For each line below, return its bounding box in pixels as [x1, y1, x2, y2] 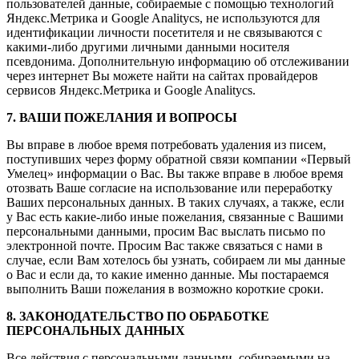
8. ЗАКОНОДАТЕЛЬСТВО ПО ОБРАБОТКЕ [6, 309, 269, 324]
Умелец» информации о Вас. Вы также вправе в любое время [6, 167, 343, 181]
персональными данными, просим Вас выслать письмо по [6, 224, 325, 239]
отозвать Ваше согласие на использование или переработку [6, 181, 333, 196]
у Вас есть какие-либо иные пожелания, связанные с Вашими [6, 210, 344, 224]
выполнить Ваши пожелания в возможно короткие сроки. [6, 282, 324, 296]
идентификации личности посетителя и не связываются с [6, 26, 322, 40]
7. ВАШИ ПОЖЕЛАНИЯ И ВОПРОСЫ [6, 111, 237, 125]
